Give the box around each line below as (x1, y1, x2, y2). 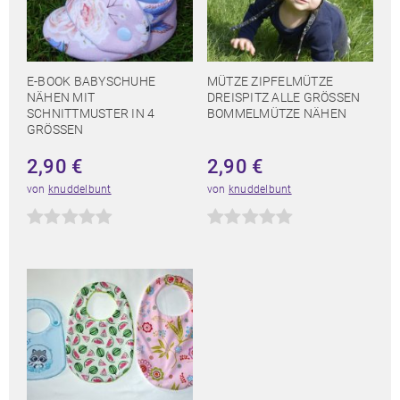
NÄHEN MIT (27, 90, 96, 105)
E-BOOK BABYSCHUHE (27, 74, 156, 89)
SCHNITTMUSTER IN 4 (27, 106, 155, 121)
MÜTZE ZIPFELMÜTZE (207, 74, 334, 89)
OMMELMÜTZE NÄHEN (207, 106, 337, 121)
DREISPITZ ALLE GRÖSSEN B (207, 90, 361, 105)
